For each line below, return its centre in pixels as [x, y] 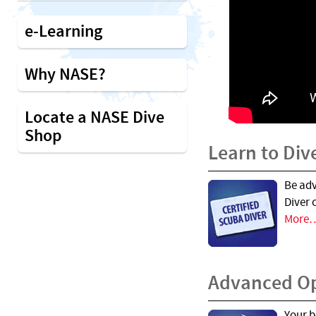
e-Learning [63, 32]
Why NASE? [65, 75]
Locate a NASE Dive [95, 118]
